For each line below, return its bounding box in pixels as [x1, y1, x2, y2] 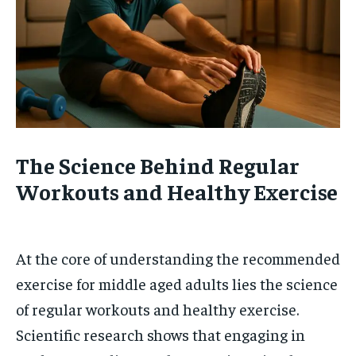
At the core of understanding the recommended [16, 248, 340, 268]
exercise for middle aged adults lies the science [16, 273, 338, 293]
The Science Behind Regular [16, 151, 300, 179]
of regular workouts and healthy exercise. [16, 299, 299, 319]
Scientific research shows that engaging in [16, 324, 305, 344]
